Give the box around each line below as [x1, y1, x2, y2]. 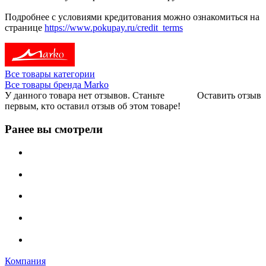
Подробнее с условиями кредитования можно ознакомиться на [5, 12, 259, 23]
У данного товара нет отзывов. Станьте [5, 90, 164, 101]
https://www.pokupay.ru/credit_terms [45, 23, 183, 33]
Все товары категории [5, 69, 95, 80]
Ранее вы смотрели [5, 123, 103, 136]
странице [5, 23, 45, 33]
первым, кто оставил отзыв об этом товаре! [5, 101, 180, 112]
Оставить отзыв [197, 90, 261, 101]
